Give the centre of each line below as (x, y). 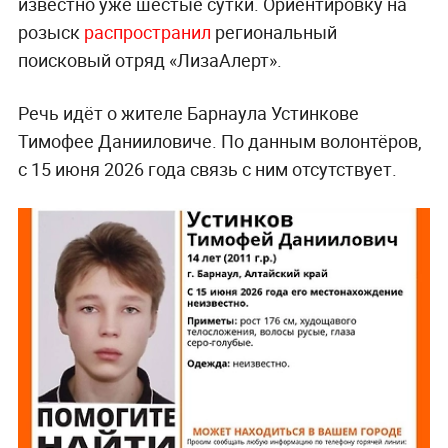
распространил (149, 31)
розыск (50, 31)
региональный (275, 31)
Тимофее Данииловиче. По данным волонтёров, (219, 140)
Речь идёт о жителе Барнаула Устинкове (188, 112)
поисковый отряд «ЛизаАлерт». (149, 59)
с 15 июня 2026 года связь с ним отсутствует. (207, 168)
